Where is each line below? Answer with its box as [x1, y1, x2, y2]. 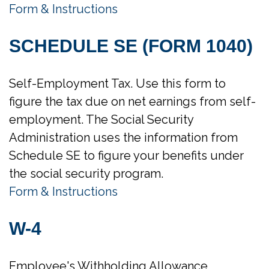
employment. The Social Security [9, 112, 193, 127]
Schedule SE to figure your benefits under [9, 148, 244, 163]
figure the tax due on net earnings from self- [9, 94, 256, 109]
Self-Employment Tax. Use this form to [9, 76, 226, 91]
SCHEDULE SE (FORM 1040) [9, 36, 253, 56]
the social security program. [9, 166, 163, 181]
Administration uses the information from [9, 130, 238, 145]
